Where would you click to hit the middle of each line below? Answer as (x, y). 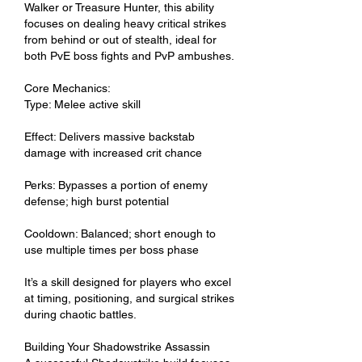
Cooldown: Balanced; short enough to (120, 233)
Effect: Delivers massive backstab (109, 136)
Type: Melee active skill (82, 104)
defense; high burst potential (97, 201)
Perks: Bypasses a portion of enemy (116, 185)
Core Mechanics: (67, 88)
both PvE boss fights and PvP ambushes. (129, 55)
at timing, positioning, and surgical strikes (129, 298)
